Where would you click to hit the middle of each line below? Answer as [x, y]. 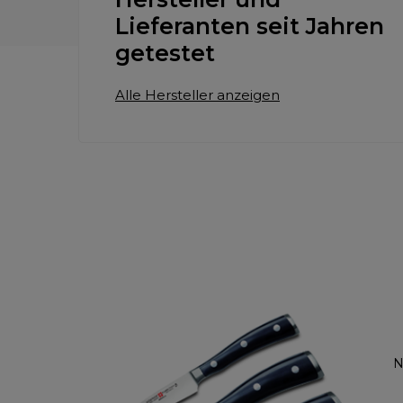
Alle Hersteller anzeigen [197, 94]
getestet [165, 53]
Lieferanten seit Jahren [250, 26]
